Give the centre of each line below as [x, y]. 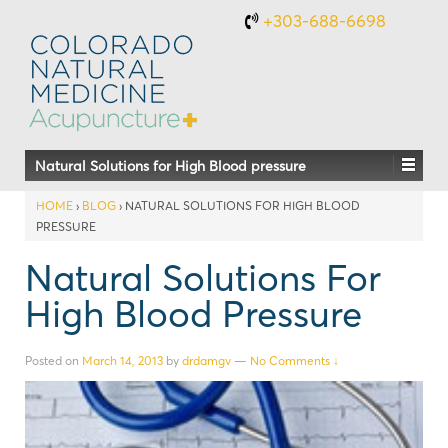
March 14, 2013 [122, 360]
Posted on [53, 360]
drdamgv [206, 360]
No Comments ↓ [294, 360]
